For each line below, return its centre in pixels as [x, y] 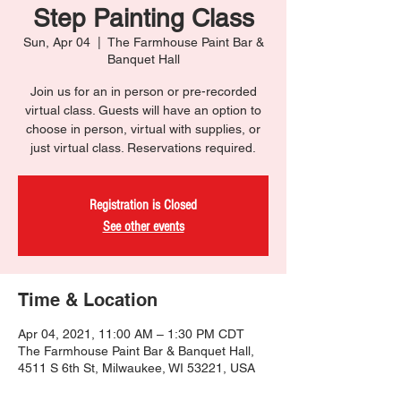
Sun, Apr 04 [56, 42]
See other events [143, 226]
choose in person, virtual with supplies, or [143, 129]
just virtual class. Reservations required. [143, 148]
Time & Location [88, 300]
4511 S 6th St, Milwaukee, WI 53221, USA [137, 368]
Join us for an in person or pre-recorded [143, 91]
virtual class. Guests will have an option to [143, 110]
